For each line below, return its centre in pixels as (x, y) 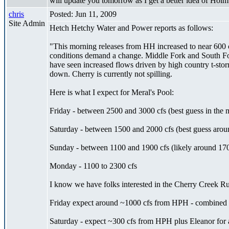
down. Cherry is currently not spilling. (111, 74)
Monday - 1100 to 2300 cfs (93, 166)
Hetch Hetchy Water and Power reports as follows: (131, 28)
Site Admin (27, 23)
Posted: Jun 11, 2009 (83, 14)
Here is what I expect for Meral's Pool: (112, 92)
